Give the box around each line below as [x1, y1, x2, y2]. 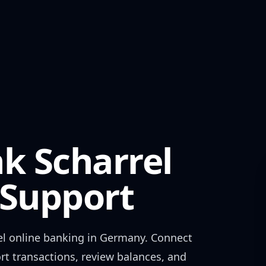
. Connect [145, 230, 192, 245]
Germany [100, 230, 145, 245]
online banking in [6, 230, 100, 245]
